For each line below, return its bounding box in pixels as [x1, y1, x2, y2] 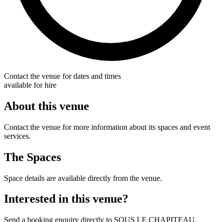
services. [4, 131, 31, 140]
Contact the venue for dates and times [4, 71, 121, 80]
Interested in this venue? [4, 192, 128, 206]
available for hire [4, 80, 56, 89]
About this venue [4, 99, 89, 112]
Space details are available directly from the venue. [4, 173, 162, 182]
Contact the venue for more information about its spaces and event [4, 122, 210, 131]
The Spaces [4, 150, 61, 164]
